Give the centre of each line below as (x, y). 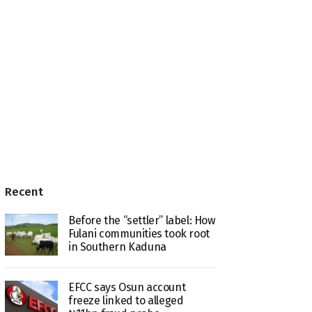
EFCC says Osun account (127, 288)
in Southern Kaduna (117, 247)
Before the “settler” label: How (141, 220)
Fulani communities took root (139, 233)
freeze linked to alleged (126, 301)
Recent (24, 192)
